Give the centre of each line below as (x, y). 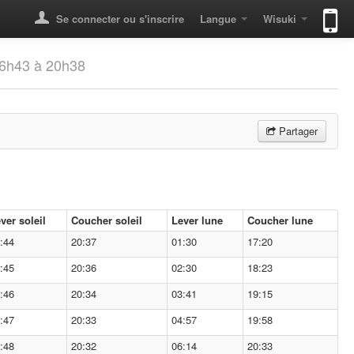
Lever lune (197, 220)
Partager (297, 131)
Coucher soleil (107, 220)
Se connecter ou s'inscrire (119, 19)
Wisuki (280, 19)
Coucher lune (280, 220)
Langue (218, 19)
